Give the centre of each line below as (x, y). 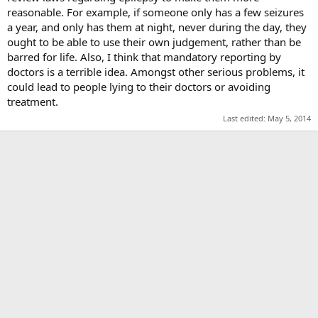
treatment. (33, 101)
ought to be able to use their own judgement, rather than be (154, 42)
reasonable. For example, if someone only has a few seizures (155, 12)
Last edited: (245, 118)
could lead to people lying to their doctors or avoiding (139, 86)
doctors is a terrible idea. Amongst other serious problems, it (156, 71)
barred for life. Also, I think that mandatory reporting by (144, 56)
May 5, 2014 (289, 118)
